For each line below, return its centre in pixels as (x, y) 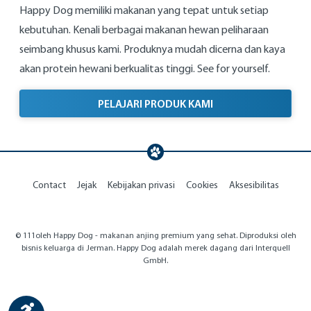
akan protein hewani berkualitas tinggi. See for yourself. (145, 69)
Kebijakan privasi (141, 185)
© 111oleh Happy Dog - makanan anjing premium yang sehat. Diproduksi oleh (155, 236)
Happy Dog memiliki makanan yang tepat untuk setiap (144, 10)
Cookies (202, 185)
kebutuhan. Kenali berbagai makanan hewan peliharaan (144, 30)
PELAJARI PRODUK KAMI (155, 104)
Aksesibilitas (254, 185)
